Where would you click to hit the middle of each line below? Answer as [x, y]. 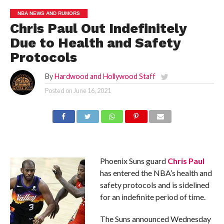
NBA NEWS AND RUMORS [48, 13]
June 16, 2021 [92, 90]
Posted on [58, 90]
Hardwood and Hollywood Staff [105, 76]
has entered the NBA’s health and [156, 173]
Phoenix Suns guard [133, 161]
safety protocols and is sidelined [154, 185]
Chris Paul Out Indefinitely [98, 28]
